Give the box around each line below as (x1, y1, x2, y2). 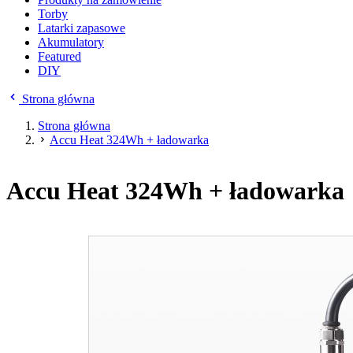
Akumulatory (38, 35, 104, 49)
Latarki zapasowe (38, 21, 125, 35)
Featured (38, 50, 81, 63)
